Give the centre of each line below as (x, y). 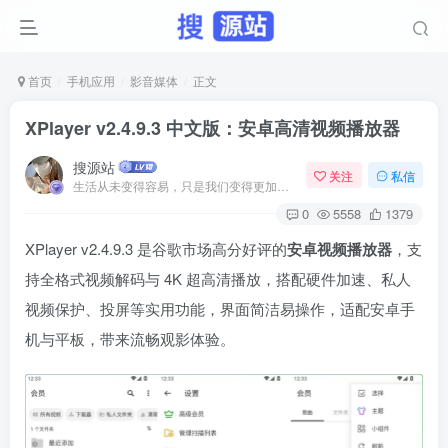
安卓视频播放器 (339, 249)
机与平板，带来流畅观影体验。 (130, 338)
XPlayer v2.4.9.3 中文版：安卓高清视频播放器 (212, 128)
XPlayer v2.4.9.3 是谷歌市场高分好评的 (156, 248)
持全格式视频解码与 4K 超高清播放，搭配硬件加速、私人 (218, 278)
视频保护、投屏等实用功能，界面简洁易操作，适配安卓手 (220, 308)
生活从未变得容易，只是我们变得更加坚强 (283, 185)
